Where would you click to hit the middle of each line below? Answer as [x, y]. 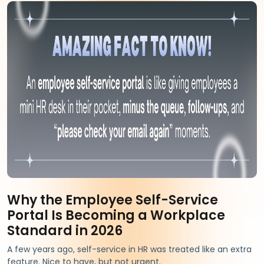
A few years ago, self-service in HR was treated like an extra [129, 249]
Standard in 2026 [65, 230]
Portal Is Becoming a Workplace [116, 215]
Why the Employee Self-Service [113, 200]
